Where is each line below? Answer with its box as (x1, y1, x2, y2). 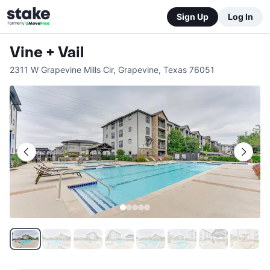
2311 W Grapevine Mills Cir (10, 64, 113, 75)
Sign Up (177, 11, 209, 22)
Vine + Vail (10, 43, 84, 62)
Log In (228, 11, 253, 22)
